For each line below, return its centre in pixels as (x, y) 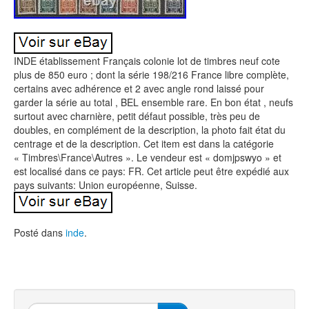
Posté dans (40, 232)
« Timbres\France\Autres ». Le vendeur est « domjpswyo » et (148, 157)
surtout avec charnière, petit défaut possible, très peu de (137, 116)
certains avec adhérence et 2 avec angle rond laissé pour (139, 88)
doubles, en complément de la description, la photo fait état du (150, 130)
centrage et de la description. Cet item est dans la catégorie (144, 143)
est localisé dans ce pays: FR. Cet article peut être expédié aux (151, 171)
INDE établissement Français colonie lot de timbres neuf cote (147, 61)
